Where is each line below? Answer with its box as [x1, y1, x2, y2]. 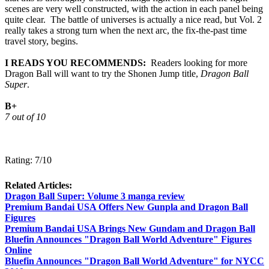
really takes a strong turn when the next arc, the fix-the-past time [5, 25, 247, 35]
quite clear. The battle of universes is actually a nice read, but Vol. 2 [5, 14, 262, 25]
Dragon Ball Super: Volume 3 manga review [5, 191, 185, 201]
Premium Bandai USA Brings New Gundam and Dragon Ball [5, 223, 255, 234]
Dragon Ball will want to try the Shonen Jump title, [5, 68, 201, 79]
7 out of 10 [5, 112, 46, 122]
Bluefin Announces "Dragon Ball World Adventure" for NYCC [5, 256, 264, 266]
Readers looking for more [146, 58, 247, 68]
